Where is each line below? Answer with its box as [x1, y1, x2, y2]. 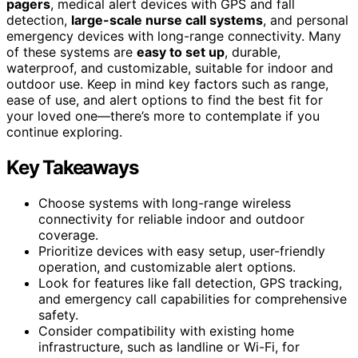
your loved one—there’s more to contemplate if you [6, 107, 320, 124]
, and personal [263, 11, 348, 28]
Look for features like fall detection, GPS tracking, [38, 274, 342, 291]
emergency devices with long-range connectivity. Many [6, 27, 341, 44]
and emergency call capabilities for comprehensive [38, 290, 347, 307]
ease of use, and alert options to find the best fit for [6, 91, 323, 108]
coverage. [38, 226, 98, 243]
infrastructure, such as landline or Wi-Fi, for [38, 338, 300, 355]
